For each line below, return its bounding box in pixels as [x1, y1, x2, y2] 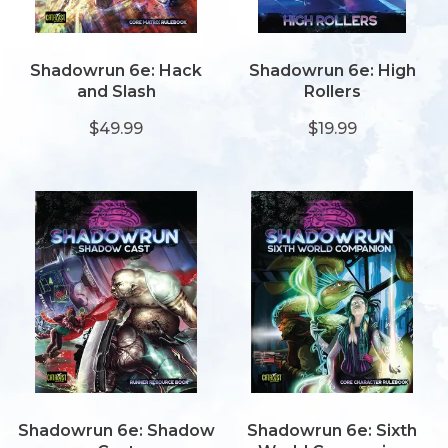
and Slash [76, 82, 156, 101]
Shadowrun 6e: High [248, 61, 416, 80]
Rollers [303, 82, 361, 101]
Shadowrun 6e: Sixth [247, 421, 417, 440]
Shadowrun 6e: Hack [30, 61, 202, 80]
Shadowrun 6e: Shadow [17, 421, 215, 440]
